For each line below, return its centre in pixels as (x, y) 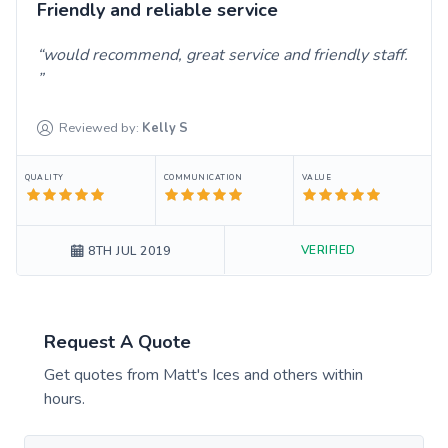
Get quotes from (103, 374)
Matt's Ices (201, 374)
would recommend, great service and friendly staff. (225, 54)
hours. (64, 398)
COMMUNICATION (203, 177)
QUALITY (44, 177)
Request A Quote (117, 341)
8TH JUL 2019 (129, 250)
